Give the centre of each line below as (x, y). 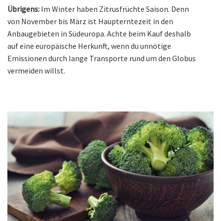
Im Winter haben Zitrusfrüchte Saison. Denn (114, 9)
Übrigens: (23, 9)
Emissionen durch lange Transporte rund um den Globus (102, 58)
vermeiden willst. (36, 70)
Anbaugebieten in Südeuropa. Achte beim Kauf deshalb (99, 33)
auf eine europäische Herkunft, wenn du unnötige (89, 46)
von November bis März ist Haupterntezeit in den (90, 21)
